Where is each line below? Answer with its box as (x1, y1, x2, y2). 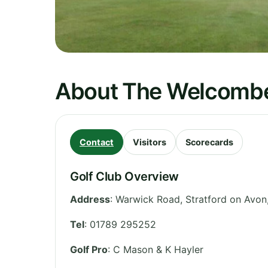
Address (70, 193, 110, 205)
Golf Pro (70, 243, 108, 255)
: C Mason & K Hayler (108, 243, 203, 255)
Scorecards (185, 136, 233, 147)
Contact (80, 136, 114, 147)
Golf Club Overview (70, 169, 179, 184)
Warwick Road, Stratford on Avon (115, 193, 267, 205)
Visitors (133, 136, 166, 147)
